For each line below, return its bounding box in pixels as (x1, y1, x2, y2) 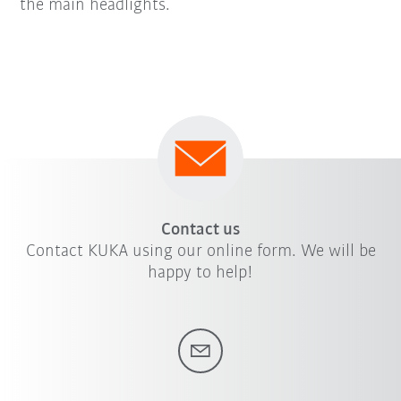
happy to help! (148, 263, 253, 282)
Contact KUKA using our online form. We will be (25, 242, 376, 260)
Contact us (161, 220, 240, 239)
